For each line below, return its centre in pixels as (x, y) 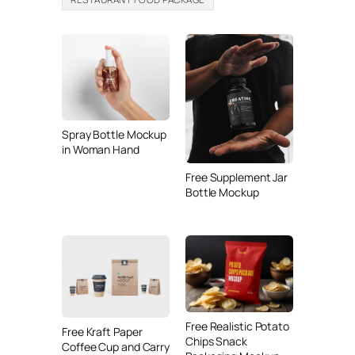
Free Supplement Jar (237, 177)
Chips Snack (216, 341)
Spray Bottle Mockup (115, 134)
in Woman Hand (101, 149)
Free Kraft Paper (102, 331)
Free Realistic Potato (237, 326)
